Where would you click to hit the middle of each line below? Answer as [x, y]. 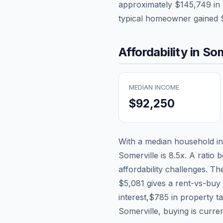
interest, [134, 197]
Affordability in [161, 52]
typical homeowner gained [169, 18]
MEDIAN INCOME [154, 87]
